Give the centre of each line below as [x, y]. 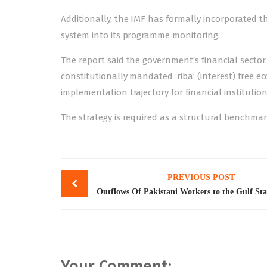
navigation [103, 187]
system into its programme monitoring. [140, 35]
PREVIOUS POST [201, 177]
